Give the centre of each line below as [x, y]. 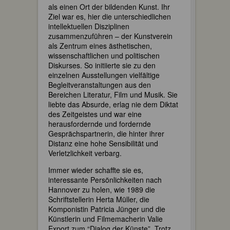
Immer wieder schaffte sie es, [96, 170]
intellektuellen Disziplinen [89, 26]
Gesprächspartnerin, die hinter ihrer [106, 133]
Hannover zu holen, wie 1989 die [102, 189]
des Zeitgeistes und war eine [95, 114]
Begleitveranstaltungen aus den [100, 85]
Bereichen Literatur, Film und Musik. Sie [113, 94]
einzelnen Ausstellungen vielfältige [104, 75]
